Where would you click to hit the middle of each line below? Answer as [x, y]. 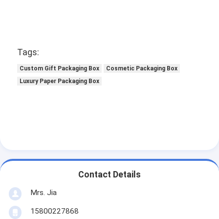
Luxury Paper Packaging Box [60, 81]
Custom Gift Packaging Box [60, 69]
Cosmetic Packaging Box [142, 69]
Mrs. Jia [43, 193]
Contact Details [109, 174]
